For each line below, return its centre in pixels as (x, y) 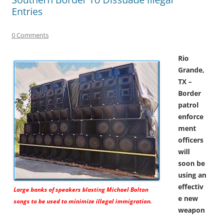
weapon (191, 210)
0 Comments (30, 35)
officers (191, 140)
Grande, (191, 70)
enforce (191, 116)
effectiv (191, 186)
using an (192, 175)
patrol (188, 105)
